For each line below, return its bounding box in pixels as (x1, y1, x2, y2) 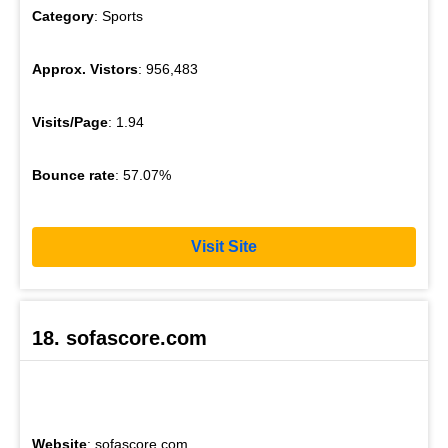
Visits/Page (32, 113, 108, 130)
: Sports (94, 7, 143, 24)
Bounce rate (32, 166, 115, 183)
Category (32, 7, 94, 24)
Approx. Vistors (32, 60, 138, 77)
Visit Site (191, 238, 257, 256)
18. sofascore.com (32, 326, 207, 349)
